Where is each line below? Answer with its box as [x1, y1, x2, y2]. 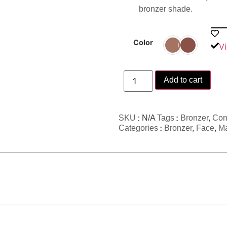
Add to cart [164, 75, 203, 84]
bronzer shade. [139, 5, 193, 14]
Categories [119, 123, 158, 132]
